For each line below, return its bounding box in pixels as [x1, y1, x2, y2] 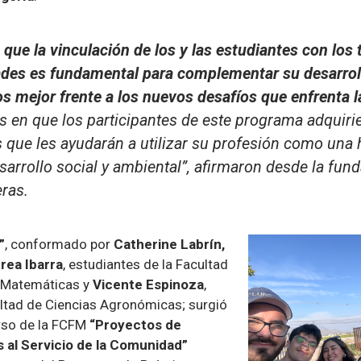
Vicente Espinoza [93, 276, 204, 293]
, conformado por [5, 236, 110, 253]
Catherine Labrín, [110, 236, 225, 253]
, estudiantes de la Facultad [63, 256, 228, 273]
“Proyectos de [89, 317, 181, 334]
